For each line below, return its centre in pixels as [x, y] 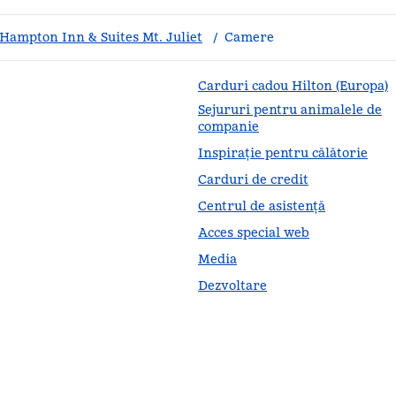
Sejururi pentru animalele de [290, 110]
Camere [249, 37]
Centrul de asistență [262, 206]
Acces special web [254, 232]
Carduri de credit [253, 179]
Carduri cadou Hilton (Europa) [293, 86]
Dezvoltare [232, 286]
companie [228, 126]
